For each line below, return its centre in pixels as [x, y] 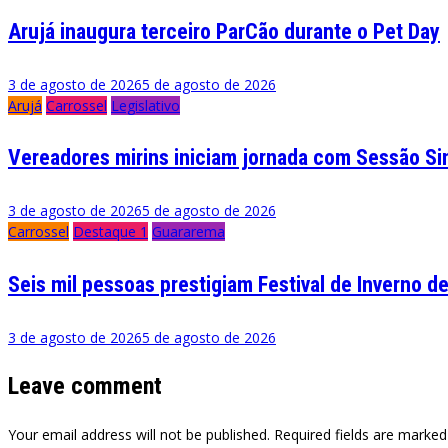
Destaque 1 [110, 232]
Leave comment [85, 385]
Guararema [188, 232]
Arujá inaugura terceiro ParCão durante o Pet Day [224, 31]
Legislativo [145, 105]
